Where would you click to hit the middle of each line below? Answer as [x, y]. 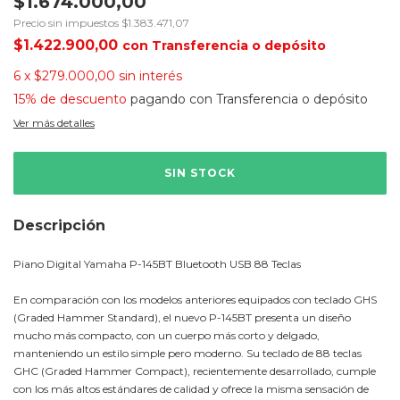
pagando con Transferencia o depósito [247, 100]
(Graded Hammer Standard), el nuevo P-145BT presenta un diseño [182, 318]
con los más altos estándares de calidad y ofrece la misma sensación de [191, 389]
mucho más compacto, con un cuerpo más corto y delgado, [167, 336]
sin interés [150, 76]
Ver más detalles [54, 123]
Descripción [59, 226]
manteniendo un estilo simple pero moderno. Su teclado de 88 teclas [187, 354]
